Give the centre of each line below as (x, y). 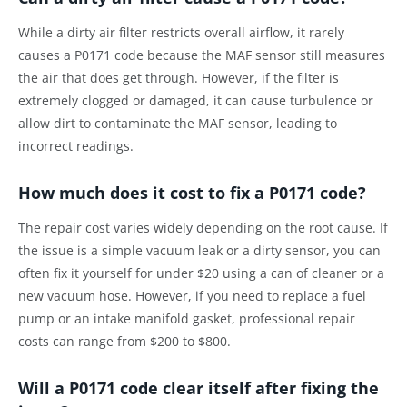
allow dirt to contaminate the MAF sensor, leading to (178, 123)
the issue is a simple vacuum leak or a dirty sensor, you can (199, 251)
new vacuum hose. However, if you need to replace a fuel (192, 296)
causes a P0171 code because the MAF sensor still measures (202, 55)
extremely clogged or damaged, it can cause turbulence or (196, 100)
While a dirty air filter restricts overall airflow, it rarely (181, 32)
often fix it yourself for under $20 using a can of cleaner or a (201, 273)
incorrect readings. (76, 145)
